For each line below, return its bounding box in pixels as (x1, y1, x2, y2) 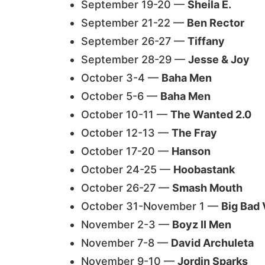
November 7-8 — (81, 237, 171, 249)
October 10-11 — (81, 108, 170, 121)
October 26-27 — (81, 182, 172, 194)
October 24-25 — (81, 163, 173, 176)
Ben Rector (187, 17, 244, 29)
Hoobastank (173, 163, 235, 176)
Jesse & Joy (188, 53, 250, 66)
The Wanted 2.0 (170, 108, 251, 121)
